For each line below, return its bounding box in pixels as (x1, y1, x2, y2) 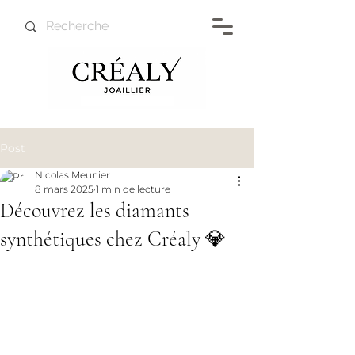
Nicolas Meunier (35, 169, 110, 181)
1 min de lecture (96, 183, 170, 196)
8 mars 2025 (35, 183, 94, 196)
